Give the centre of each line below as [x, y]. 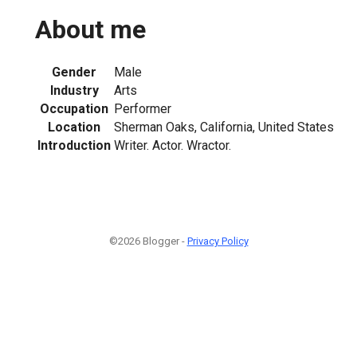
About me [90, 30]
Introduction [74, 145]
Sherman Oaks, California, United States [224, 127]
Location [74, 127]
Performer [143, 108]
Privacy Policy [218, 241]
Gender [74, 72]
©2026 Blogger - [148, 241]
